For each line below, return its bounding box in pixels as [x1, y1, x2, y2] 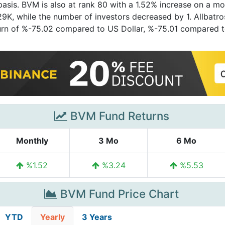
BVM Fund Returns [67, 109, 169, 123]
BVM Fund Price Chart [57, 187, 179, 200]
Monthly [16, 136, 48, 146]
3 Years [82, 212, 112, 222]
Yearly [40, 212, 65, 222]
